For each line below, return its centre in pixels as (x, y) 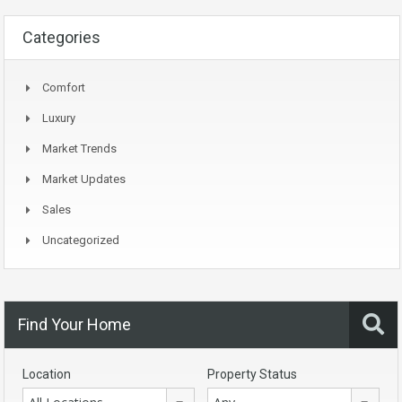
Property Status (252, 375)
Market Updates (84, 179)
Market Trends (79, 149)
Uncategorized (81, 240)
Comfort (64, 88)
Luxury (59, 118)
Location (47, 375)
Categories (61, 38)
